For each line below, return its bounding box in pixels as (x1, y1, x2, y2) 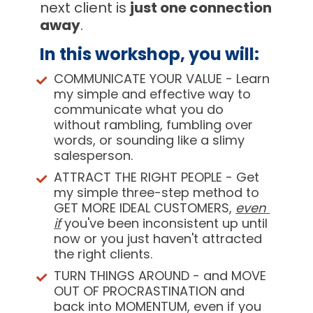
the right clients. (54, 245, 153, 263)
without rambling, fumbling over (54, 115, 254, 133)
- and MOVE (189, 266, 267, 284)
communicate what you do (54, 100, 224, 118)
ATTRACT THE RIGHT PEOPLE (54, 168, 223, 186)
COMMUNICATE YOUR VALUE (54, 69, 223, 87)
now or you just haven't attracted (54, 229, 263, 247)
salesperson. (54, 146, 133, 164)
